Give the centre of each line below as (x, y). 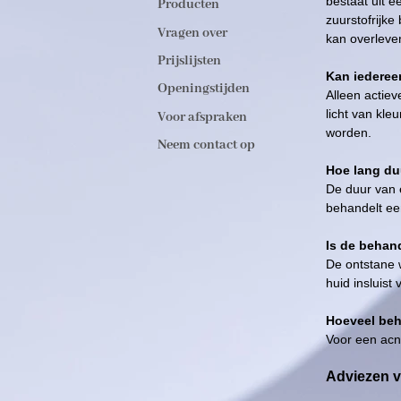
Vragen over (192, 33)
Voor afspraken (202, 117)
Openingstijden (204, 89)
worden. (349, 132)
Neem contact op (206, 145)
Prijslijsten (189, 60)
